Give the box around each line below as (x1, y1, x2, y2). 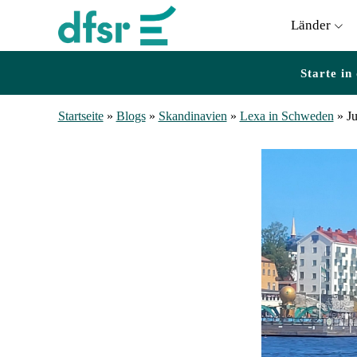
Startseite (57, 109, 104, 123)
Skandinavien (158, 109, 227, 123)
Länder (291, 17, 331, 33)
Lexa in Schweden (239, 109, 334, 123)
